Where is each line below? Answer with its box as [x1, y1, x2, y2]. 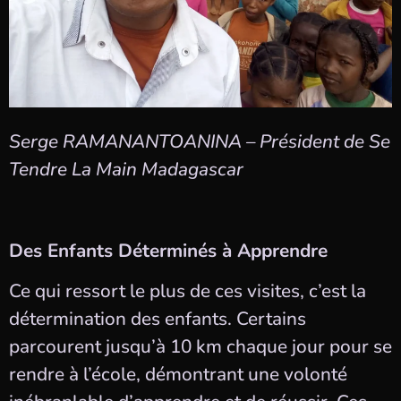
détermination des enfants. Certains [9, 306, 306, 332]
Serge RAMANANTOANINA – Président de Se [9, 129, 390, 155]
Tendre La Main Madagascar [9, 157, 243, 183]
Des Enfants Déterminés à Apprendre [9, 238, 328, 263]
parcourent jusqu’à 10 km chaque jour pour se [9, 334, 392, 360]
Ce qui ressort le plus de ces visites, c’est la [9, 278, 366, 304]
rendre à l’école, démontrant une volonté [9, 362, 347, 388]
